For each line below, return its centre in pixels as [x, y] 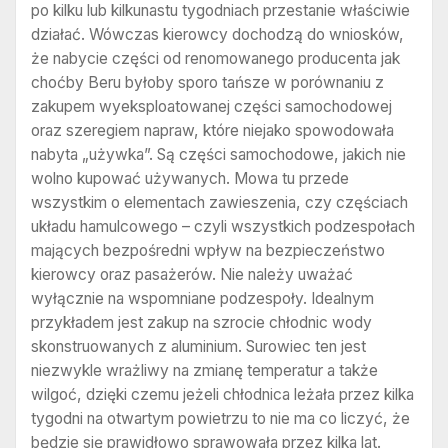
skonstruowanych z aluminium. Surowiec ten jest [198, 347]
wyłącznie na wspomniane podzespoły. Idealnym [202, 299]
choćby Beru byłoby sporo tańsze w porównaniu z [207, 83]
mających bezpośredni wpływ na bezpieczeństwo [208, 251]
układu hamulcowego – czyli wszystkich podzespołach [223, 227]
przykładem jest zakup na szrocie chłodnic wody [201, 323]
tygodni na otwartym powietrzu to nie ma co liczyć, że [220, 419]
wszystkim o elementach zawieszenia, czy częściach [219, 203]
